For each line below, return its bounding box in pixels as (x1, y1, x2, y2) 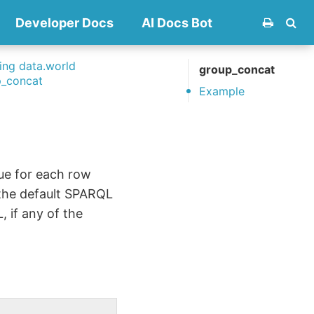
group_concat (199, 62, 275, 76)
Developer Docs (15, 15, 114, 30)
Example (199, 84, 245, 98)
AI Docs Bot (142, 15, 212, 30)
